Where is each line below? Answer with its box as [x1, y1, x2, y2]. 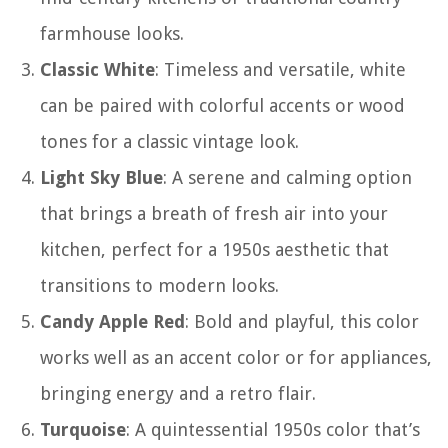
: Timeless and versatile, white [155, 58, 406, 80]
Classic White [40, 58, 155, 80]
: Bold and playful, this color [185, 310, 419, 332]
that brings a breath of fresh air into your [40, 202, 388, 224]
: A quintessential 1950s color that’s [126, 418, 420, 440]
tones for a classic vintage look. [40, 130, 299, 152]
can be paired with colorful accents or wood [40, 94, 405, 116]
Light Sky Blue [40, 166, 163, 188]
